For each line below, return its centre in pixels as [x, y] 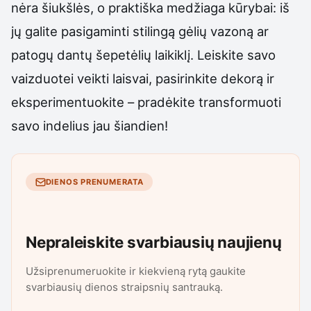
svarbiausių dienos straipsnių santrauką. [124, 287]
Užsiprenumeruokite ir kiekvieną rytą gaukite [136, 271]
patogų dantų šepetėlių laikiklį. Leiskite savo [143, 55]
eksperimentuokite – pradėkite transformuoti [146, 102]
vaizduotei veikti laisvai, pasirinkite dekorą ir [143, 79]
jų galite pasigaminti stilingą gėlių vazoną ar [140, 32]
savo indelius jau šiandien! [90, 126]
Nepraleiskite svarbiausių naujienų [154, 242]
